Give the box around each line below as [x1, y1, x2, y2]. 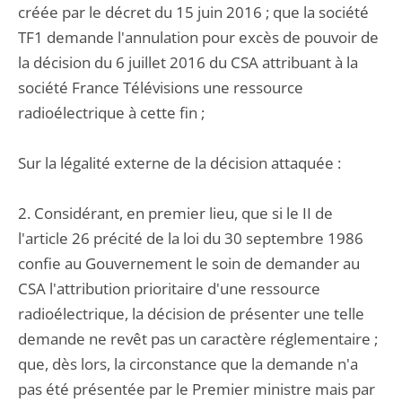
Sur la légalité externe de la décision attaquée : [18, 153, 341, 173]
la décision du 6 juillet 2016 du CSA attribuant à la [18, 52, 358, 73]
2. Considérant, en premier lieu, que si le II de [18, 203, 333, 223]
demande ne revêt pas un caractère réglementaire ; [18, 328, 378, 349]
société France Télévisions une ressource [18, 77, 303, 98]
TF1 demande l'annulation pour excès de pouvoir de [18, 27, 379, 48]
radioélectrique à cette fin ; [18, 102, 205, 123]
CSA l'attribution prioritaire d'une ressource [18, 278, 320, 299]
